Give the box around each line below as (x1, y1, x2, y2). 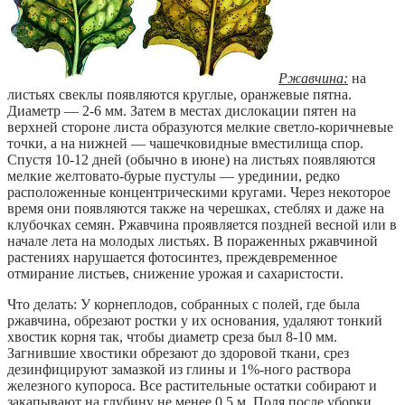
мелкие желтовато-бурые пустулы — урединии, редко (7, 167, 340, 184)
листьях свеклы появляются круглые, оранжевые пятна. (7, 86, 352, 102)
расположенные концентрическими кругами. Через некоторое (7, 184, 391, 200)
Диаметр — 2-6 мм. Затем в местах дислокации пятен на (7, 102, 356, 118)
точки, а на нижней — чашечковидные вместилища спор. (7, 135, 363, 151)
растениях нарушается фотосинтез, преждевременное (7, 249, 337, 265)
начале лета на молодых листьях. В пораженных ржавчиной (7, 232, 378, 249)
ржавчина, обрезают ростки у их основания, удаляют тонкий (7, 312, 382, 328)
